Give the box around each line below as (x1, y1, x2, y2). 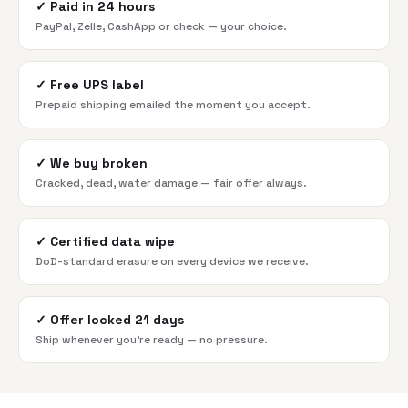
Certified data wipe (50, 233, 175, 250)
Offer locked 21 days (50, 311, 184, 328)
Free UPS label (50, 76, 144, 93)
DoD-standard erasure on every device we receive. (36, 254, 309, 269)
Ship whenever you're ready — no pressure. (36, 332, 268, 347)
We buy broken (50, 155, 148, 171)
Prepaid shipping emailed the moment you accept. (36, 97, 311, 112)
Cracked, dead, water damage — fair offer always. (36, 176, 307, 190)
